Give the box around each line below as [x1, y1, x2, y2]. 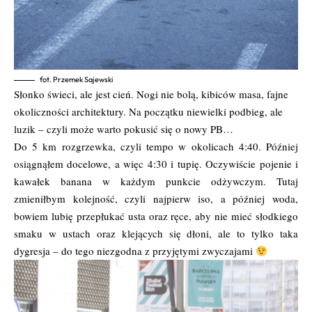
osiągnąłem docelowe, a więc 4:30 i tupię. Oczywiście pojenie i [14, 157, 298, 171]
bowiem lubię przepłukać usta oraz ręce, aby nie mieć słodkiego [14, 209, 298, 224]
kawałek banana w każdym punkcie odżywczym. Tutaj [14, 174, 298, 189]
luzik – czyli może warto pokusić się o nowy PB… [14, 122, 233, 136]
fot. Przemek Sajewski [40, 75, 113, 85]
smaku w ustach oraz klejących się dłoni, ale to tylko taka [14, 226, 298, 241]
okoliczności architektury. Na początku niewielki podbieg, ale [14, 104, 283, 119]
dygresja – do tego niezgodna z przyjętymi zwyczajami [14, 244, 256, 258]
